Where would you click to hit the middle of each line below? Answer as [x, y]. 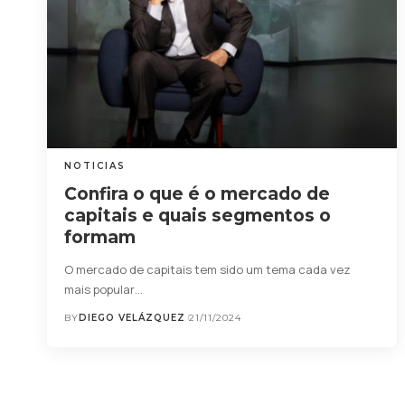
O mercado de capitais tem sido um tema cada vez [208, 269]
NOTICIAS [95, 165]
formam [100, 237]
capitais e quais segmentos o [198, 215]
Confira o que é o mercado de [198, 193]
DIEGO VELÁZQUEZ [132, 317]
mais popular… [104, 289]
